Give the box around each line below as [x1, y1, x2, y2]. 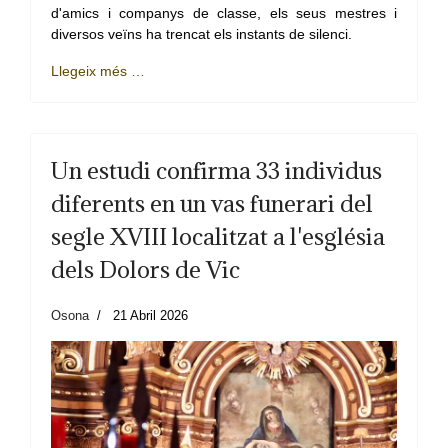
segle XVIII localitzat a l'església [51, 220, 385, 251]
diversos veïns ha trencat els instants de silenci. [51, 25, 352, 42]
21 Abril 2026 [113, 307, 188, 323]
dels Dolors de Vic [51, 253, 240, 284]
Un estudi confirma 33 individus [51, 154, 382, 185]
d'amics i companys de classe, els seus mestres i [51, 4, 397, 21]
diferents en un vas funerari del [51, 187, 373, 218]
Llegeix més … [51, 62, 145, 79]
